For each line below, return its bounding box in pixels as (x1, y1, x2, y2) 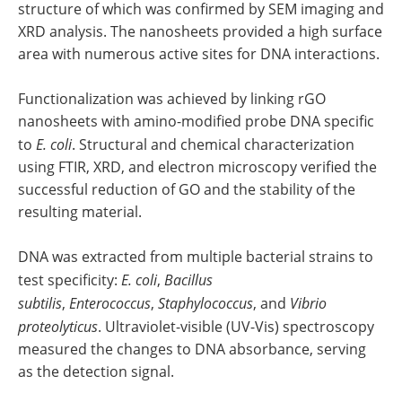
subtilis (18, 293, 62, 313)
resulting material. (18, 202, 142, 223)
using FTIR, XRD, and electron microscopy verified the (18, 157, 377, 178)
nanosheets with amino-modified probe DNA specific (18, 111, 374, 132)
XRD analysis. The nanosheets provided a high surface (18, 22, 382, 42)
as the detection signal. (18, 362, 174, 382)
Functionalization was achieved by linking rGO (18, 89, 326, 109)
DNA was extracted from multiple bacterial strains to (18, 247, 373, 267)
